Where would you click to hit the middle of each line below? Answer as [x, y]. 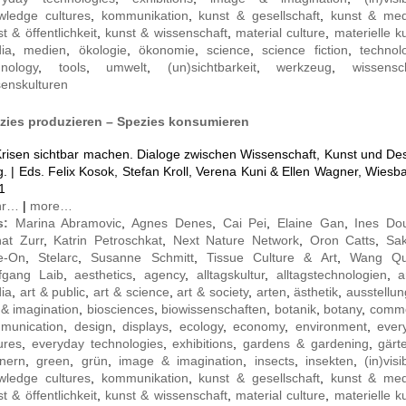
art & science [131, 291]
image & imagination [181, 360]
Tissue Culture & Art [271, 257]
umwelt [127, 67]
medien [45, 49]
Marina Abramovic [68, 222]
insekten [329, 360]
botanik [295, 309]
